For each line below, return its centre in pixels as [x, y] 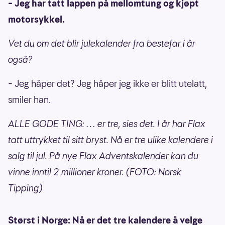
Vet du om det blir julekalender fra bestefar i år [102, 44]
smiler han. [29, 100]
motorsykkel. [36, 20]
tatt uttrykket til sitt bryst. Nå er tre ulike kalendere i [110, 140]
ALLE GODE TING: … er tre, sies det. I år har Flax [107, 124]
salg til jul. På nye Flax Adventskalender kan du [103, 156]
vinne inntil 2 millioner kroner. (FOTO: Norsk [95, 172]
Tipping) [25, 188]
